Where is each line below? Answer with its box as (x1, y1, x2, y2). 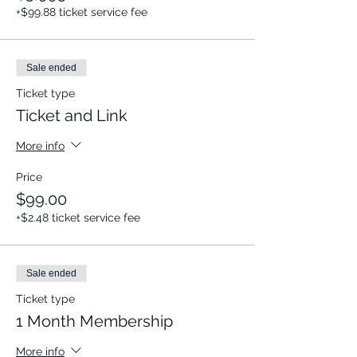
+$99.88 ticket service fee (16, 6, 147, 19)
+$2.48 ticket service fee (16, 211, 140, 225)
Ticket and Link (16, 106, 127, 126)
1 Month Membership (16, 312, 173, 331)
